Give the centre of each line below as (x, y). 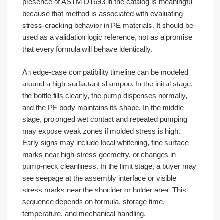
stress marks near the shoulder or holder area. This (104, 190)
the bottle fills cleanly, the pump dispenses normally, (105, 95)
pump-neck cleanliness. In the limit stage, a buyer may (109, 166)
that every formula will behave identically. (87, 49)
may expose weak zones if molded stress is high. (101, 131)
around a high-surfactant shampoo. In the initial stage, (107, 83)
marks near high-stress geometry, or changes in (99, 154)
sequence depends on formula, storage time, (93, 201)
